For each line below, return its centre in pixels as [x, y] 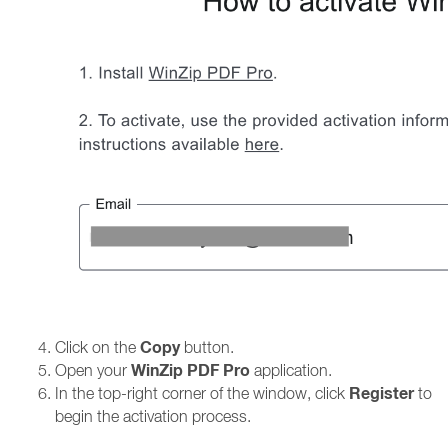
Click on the [97, 347]
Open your [93, 370]
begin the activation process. [153, 416]
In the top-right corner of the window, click [202, 393]
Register [381, 393]
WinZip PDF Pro [190, 370]
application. [291, 370]
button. [207, 347]
